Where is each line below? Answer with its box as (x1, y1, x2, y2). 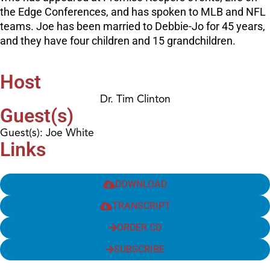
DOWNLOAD (115, 178, 167, 190)
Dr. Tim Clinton (99, 92, 171, 105)
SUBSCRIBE (114, 243, 165, 255)
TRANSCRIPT (111, 199, 171, 212)
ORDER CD (117, 221, 162, 233)
